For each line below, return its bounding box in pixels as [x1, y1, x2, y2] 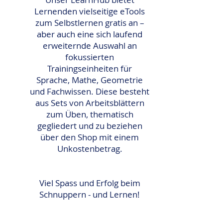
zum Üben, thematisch [46, 109, 133, 120]
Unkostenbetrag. [57, 143, 122, 154]
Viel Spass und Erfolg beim [39, 177, 140, 189]
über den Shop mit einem [40, 131, 139, 143]
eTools [120, 5, 145, 17]
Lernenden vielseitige [34, 5, 120, 17]
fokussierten [65, 51, 114, 63]
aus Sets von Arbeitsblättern [35, 97, 144, 109]
